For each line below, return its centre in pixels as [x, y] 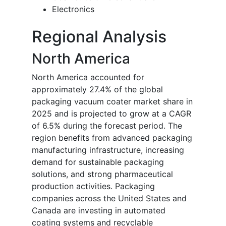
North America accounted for [88, 77]
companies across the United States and [109, 199]
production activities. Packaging [93, 186]
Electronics [73, 9]
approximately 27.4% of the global [97, 90]
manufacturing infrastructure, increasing [108, 150]
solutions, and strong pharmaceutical [102, 174]
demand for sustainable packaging [98, 162]
